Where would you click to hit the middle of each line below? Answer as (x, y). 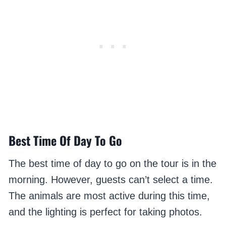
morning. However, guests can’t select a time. (110, 180)
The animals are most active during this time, (109, 196)
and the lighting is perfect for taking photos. (105, 212)
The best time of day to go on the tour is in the (112, 164)
